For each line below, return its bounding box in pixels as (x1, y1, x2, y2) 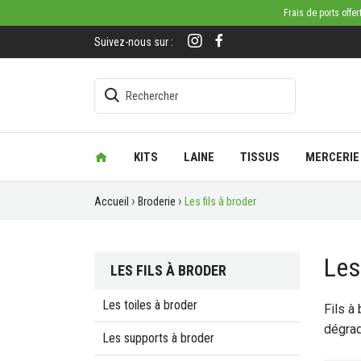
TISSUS (240, 150, 280, 164)
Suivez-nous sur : (94, 35, 173, 48)
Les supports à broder (102, 330, 214, 346)
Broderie (138, 194, 176, 208)
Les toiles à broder (102, 297, 197, 313)
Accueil (94, 194, 129, 208)
